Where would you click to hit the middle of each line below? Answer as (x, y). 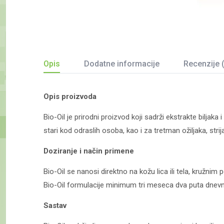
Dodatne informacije (122, 64)
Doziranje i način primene (89, 151)
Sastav (55, 206)
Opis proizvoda (70, 97)
